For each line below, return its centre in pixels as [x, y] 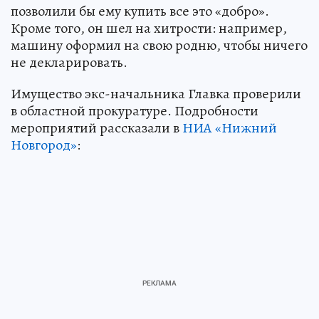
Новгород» [44, 145]
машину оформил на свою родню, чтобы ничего [159, 45]
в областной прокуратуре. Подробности [135, 110]
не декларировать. [69, 62]
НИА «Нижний [230, 127]
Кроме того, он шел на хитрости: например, [149, 28]
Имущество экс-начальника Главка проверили [156, 93]
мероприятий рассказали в [96, 127]
